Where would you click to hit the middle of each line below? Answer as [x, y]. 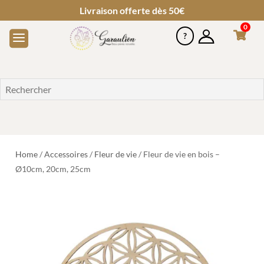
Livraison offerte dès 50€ [132, 10]
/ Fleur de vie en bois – [179, 154]
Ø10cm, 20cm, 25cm [53, 169]
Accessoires [66, 154]
